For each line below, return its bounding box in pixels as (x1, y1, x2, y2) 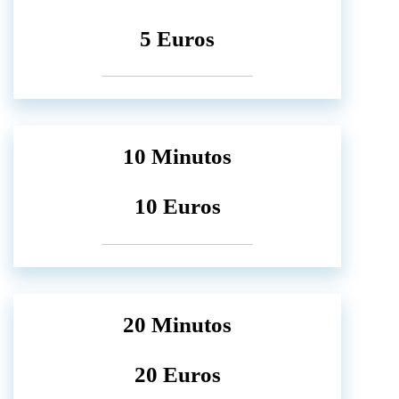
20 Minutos (123, 312, 232, 337)
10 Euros (134, 194, 221, 219)
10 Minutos (123, 144, 232, 169)
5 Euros (140, 27, 215, 52)
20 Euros (134, 362, 221, 387)
